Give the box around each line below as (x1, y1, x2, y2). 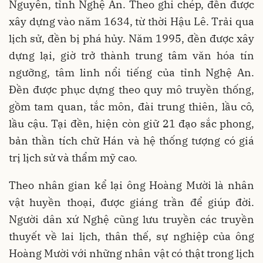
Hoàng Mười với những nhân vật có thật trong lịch (9, 247, 254, 261)
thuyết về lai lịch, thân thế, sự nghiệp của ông (9, 230, 254, 244)
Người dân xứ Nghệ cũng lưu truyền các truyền (9, 213, 254, 227)
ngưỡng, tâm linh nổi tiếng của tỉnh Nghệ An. (9, 66, 254, 80)
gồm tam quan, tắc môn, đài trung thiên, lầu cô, (9, 100, 254, 114)
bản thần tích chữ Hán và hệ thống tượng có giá (9, 134, 254, 148)
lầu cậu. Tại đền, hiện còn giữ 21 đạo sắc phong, (9, 117, 254, 131)
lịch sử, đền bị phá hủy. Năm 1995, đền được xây (9, 32, 254, 46)
